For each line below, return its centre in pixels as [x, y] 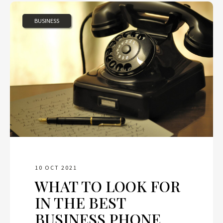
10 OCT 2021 [56, 168]
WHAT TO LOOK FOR [108, 186]
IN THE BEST [80, 203]
